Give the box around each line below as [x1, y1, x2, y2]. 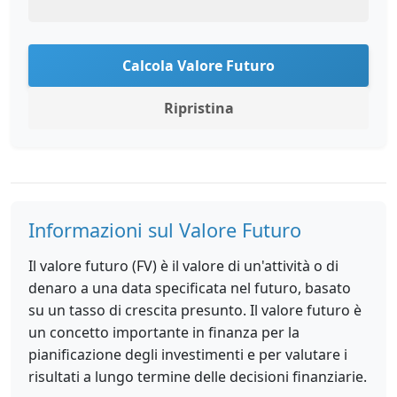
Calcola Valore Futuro [122, 56, 275, 75]
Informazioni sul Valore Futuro [28, 217, 301, 243]
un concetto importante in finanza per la [28, 323, 300, 342]
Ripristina [163, 98, 234, 118]
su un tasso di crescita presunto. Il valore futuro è [28, 300, 362, 320]
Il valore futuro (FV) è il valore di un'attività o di [28, 256, 339, 276]
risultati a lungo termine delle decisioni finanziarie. [28, 367, 367, 386]
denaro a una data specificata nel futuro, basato [28, 278, 351, 298]
